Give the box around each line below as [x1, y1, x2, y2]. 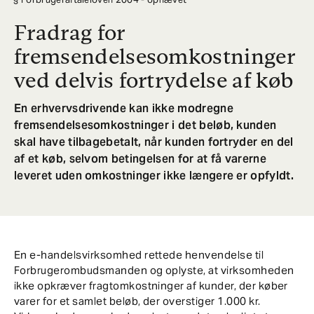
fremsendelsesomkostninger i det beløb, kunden [14, 118, 277, 133]
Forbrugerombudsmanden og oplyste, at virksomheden [14, 264, 294, 278]
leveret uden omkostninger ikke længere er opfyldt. [14, 168, 294, 184]
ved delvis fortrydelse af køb [14, 68, 294, 93]
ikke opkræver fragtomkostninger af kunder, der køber [14, 279, 288, 293]
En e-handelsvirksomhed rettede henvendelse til [14, 248, 264, 262]
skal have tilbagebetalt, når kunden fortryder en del [14, 135, 294, 150]
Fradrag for [14, 20, 125, 46]
